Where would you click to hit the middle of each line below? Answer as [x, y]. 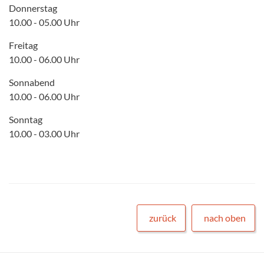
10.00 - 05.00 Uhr [44, 22]
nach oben [225, 217]
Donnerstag [33, 8]
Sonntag [26, 119]
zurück [163, 217]
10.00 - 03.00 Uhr [44, 133]
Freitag [23, 45]
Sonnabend [32, 82]
